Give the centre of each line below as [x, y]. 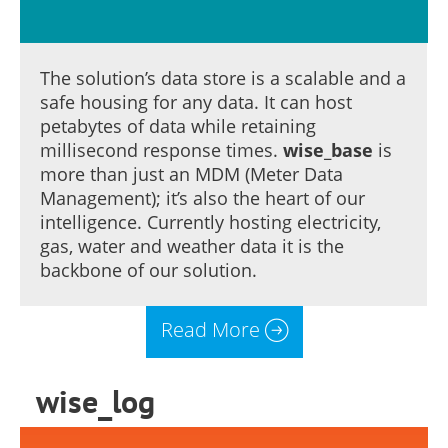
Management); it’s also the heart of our [202, 198]
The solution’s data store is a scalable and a [223, 78]
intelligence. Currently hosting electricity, [210, 222]
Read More [210, 329]
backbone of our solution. [148, 270]
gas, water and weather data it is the [192, 246]
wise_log [96, 400]
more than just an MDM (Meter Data [191, 174]
